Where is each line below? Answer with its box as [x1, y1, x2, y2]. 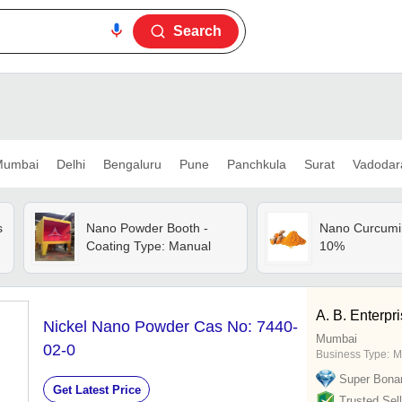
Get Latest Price [52, 382, 141, 397]
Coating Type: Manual [85, 239, 211, 254]
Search [173, 23, 222, 39]
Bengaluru [102, 156, 162, 171]
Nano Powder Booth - [85, 221, 208, 236]
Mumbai [316, 332, 357, 346]
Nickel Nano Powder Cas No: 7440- [43, 318, 298, 336]
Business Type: [316, 348, 389, 362]
